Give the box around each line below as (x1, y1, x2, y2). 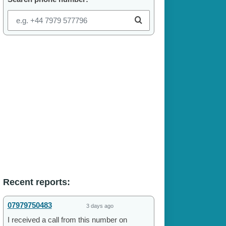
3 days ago (86, 203, 114, 209)
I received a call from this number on (7, 215, 127, 224)
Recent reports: (3, 177, 70, 188)
